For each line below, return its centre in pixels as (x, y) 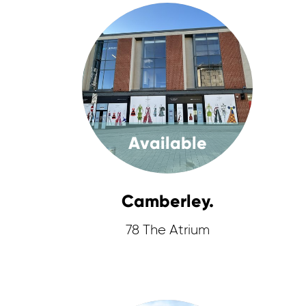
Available (167, 143)
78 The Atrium (167, 230)
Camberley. (167, 201)
